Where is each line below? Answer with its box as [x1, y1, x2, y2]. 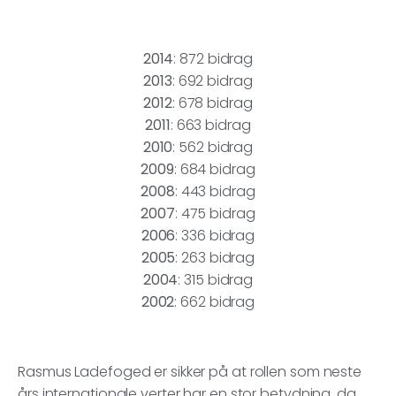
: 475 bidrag [174, 203, 255, 225]
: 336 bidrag [175, 225, 255, 247]
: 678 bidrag [171, 93, 253, 114]
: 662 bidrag [174, 292, 255, 313]
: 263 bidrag [175, 247, 255, 269]
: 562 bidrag [172, 137, 254, 158]
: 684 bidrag [173, 159, 255, 180]
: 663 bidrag [170, 115, 251, 136]
